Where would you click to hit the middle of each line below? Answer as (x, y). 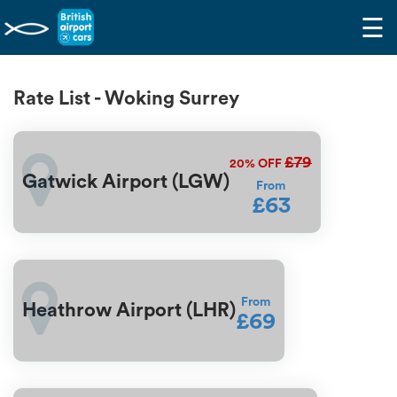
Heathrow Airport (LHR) (129, 311)
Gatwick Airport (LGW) (126, 182)
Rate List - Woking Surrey (126, 98)
